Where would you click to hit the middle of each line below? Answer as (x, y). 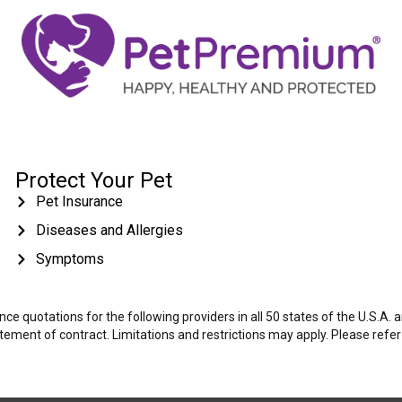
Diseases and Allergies (109, 231)
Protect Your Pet (94, 181)
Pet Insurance (79, 202)
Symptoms (70, 259)
